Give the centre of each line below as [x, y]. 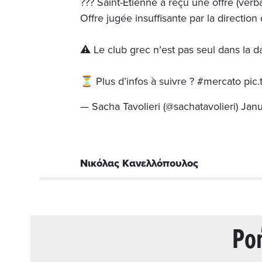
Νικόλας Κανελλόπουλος [141, 163]
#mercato [219, 81]
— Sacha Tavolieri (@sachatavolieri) [161, 106]
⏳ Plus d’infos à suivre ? [139, 81]
